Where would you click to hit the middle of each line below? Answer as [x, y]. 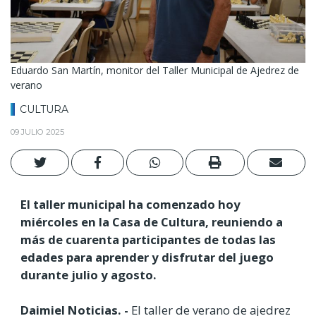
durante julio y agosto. [89, 274]
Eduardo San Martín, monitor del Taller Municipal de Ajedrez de [155, 71]
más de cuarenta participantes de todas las [148, 239]
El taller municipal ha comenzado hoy [130, 204]
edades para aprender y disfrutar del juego [147, 257]
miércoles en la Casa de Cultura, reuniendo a [152, 221]
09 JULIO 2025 [37, 132]
